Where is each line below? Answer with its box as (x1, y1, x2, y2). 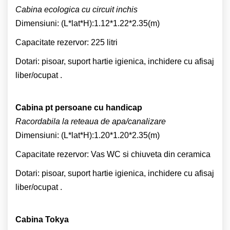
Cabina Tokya (15, 215, 69, 224)
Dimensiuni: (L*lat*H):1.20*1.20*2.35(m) (15, 130, 160, 140)
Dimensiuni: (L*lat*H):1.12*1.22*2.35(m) (15, 18, 160, 28)
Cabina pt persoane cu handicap (15, 103, 142, 112)
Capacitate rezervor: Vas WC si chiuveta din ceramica (15, 149, 210, 159)
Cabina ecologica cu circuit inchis (15, 5, 138, 14)
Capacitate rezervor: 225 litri (15, 37, 118, 47)
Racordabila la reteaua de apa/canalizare (15, 117, 166, 126)
